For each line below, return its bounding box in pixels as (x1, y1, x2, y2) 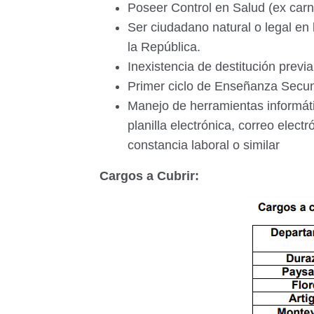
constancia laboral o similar (128, 138, 280, 152)
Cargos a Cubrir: (100, 169, 199, 183)
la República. (128, 40, 204, 54)
